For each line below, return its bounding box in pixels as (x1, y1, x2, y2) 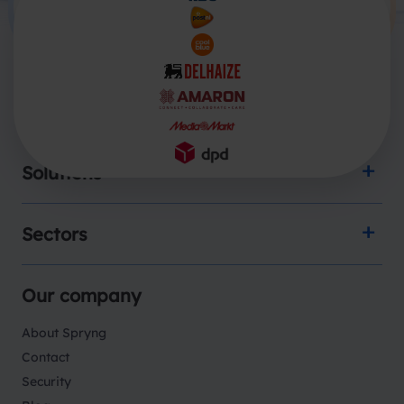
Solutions (22, 161, 102, 184)
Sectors (22, 222, 87, 245)
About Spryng (22, 324, 106, 341)
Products (22, 99, 100, 123)
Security (22, 372, 71, 390)
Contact (22, 348, 69, 365)
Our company (22, 283, 142, 307)
